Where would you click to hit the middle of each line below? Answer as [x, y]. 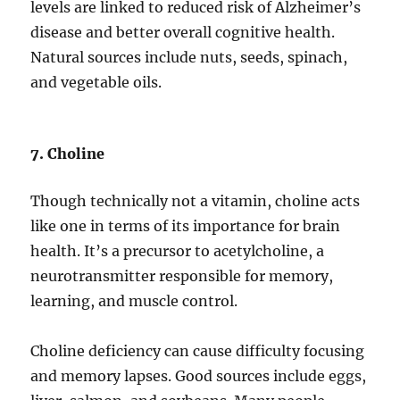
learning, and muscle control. [134, 301]
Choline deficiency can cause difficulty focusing [198, 351]
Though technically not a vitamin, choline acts [196, 201]
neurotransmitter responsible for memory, [182, 276]
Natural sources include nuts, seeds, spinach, [189, 58]
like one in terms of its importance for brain [186, 226]
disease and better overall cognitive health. [183, 33]
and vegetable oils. [96, 83]
